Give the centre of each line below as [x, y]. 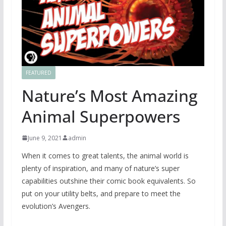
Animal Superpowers [101, 116]
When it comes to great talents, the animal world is [105, 155]
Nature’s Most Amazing [109, 95]
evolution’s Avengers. [56, 206]
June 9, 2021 [45, 138]
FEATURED [38, 72]
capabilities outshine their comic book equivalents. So [108, 181]
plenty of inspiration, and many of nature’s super [100, 168]
